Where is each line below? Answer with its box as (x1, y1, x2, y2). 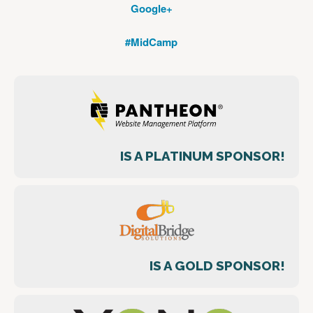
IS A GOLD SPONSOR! (150, 257, 285, 273)
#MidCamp (125, 34, 177, 50)
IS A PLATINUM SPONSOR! (120, 147, 285, 163)
